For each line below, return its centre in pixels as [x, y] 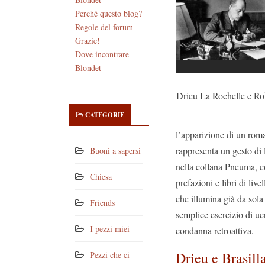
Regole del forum [104, 27]
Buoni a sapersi [115, 151]
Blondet [88, 68]
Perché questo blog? [109, 14]
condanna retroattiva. [215, 230]
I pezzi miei [110, 229]
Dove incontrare [102, 54]
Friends [102, 203]
